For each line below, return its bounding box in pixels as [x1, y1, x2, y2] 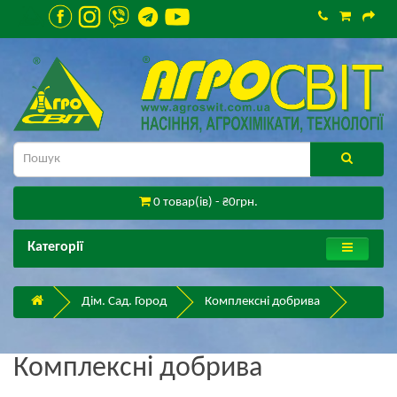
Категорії [27, 240, 83, 255]
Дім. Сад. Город [82, 295, 167, 309]
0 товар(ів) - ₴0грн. [153, 196, 258, 210]
